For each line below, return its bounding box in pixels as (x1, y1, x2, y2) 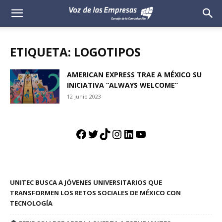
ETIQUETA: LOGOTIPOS (10, 44, 141, 60)
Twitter (87, 125, 128, 142)
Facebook (75, 125, 127, 142)
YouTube (135, 125, 184, 142)
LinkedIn (123, 125, 169, 142)
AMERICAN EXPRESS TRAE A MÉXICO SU (67, 70, 202, 79)
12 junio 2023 (67, 93, 101, 100)
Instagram (111, 125, 167, 142)
